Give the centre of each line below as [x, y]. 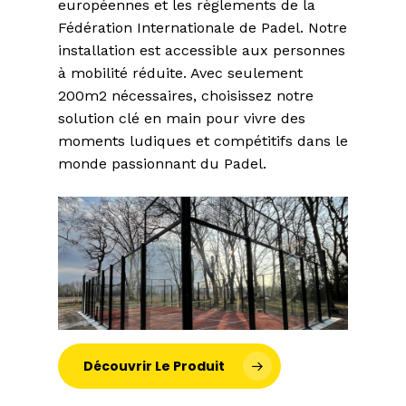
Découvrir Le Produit [154, 367]
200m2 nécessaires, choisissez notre [186, 96]
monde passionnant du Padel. [162, 164]
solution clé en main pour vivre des [182, 119]
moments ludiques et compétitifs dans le [203, 141]
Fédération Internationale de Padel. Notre [203, 28]
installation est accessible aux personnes [202, 51]
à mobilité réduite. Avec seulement [180, 73]
